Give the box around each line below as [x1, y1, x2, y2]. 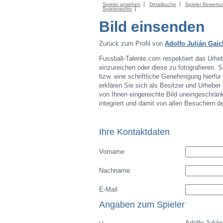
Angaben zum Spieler [99, 199, 185, 210]
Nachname [99, 167, 130, 174]
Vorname [99, 148, 125, 155]
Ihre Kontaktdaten [99, 126, 170, 137]
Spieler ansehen [103, 1, 141, 7]
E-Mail [99, 186, 118, 193]
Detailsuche [149, 1, 177, 7]
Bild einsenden [99, 18, 205, 35]
